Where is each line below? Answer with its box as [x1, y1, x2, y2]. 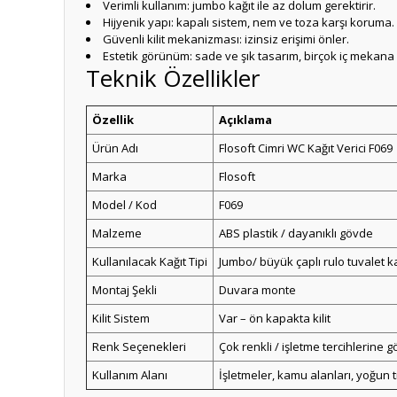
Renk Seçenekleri [92, 339, 186, 354]
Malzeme [92, 225, 142, 241]
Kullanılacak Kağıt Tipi [92, 253, 207, 269]
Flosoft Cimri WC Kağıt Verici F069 [219, 140, 393, 156]
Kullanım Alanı [92, 367, 167, 383]
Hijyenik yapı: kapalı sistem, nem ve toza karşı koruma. [103, 14, 394, 30]
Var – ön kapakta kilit [219, 310, 331, 326]
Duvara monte [219, 282, 296, 298]
